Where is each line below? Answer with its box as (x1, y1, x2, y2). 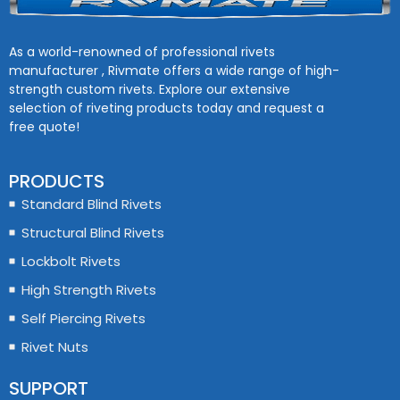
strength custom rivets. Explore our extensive (9, 80, 290, 99)
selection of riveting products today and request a (9, 99, 324, 118)
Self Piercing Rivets (21, 308, 146, 328)
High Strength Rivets (21, 279, 156, 299)
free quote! (9, 118, 79, 137)
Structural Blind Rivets (21, 222, 164, 242)
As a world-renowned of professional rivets (9, 43, 275, 62)
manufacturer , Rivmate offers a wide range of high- (9, 62, 339, 80)
